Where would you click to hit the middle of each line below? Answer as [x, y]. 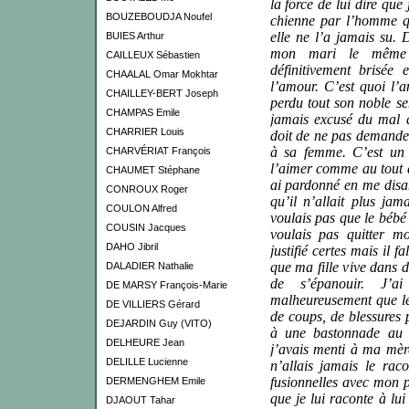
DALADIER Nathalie [149, 266]
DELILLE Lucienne [147, 362]
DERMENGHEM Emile [155, 381]
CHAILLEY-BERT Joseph [162, 93]
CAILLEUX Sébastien [152, 55]
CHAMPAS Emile [142, 112]
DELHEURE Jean [145, 342]
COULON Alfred [141, 208]
